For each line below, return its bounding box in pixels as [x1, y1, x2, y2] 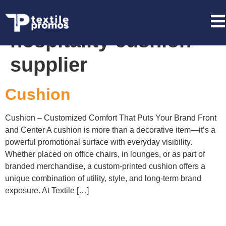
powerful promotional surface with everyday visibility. [5, 138, 192, 146]
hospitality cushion [10, 29, 191, 51]
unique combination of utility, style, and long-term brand [5, 174, 201, 183]
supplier [10, 53, 88, 76]
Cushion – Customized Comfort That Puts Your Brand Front [5, 114, 216, 122]
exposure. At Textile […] [5, 186, 89, 195]
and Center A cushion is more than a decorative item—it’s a [5, 126, 215, 134]
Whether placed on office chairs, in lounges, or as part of [5, 150, 205, 158]
